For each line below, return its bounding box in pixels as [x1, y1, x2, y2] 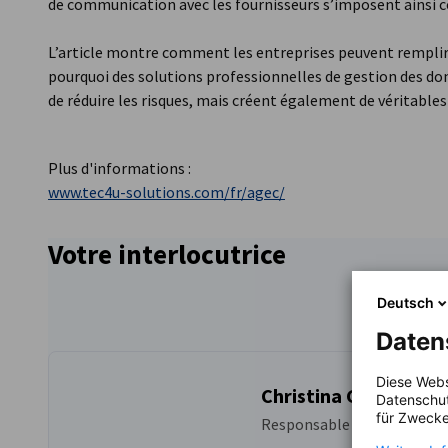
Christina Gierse [261, 383, 403, 408]
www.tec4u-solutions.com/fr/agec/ [48, 182, 285, 202]
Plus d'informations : [48, 158, 191, 178]
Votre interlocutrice [48, 237, 286, 272]
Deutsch [377, 294, 434, 311]
